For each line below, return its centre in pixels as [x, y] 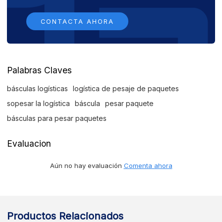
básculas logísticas [38, 89]
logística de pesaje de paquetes [126, 89]
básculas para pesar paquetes [57, 118]
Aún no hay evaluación [87, 166]
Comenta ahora [148, 166]
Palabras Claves [40, 70]
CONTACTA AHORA [78, 21]
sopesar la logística [39, 104]
